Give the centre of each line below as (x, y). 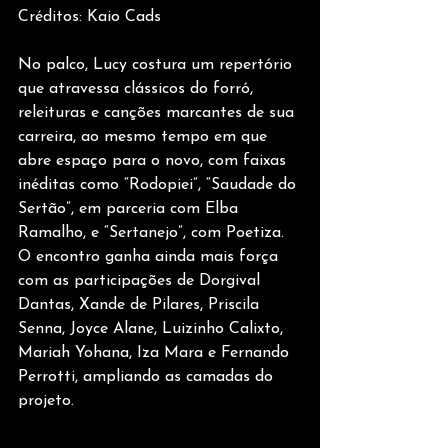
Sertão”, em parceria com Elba (130, 209)
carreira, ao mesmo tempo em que (145, 137)
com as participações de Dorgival (141, 281)
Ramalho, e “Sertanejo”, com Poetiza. (153, 233)
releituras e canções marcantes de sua (158, 113)
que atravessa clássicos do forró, (138, 89)
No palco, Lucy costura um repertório (157, 65)
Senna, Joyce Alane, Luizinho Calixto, (153, 329)
